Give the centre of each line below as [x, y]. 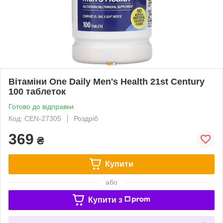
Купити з [105, 200]
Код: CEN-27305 [35, 118]
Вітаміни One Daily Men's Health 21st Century [107, 81]
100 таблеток [37, 91]
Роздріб [86, 118]
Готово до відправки [41, 106]
